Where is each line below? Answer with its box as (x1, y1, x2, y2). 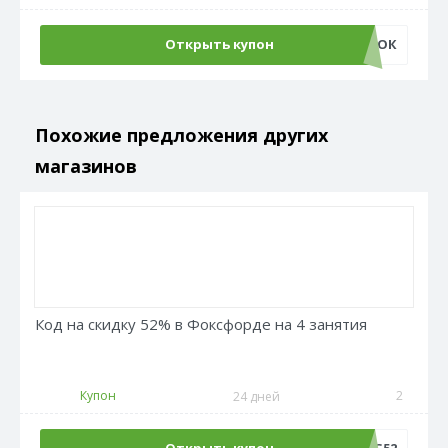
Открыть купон (164, 35, 274, 53)
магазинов (35, 154, 137, 178)
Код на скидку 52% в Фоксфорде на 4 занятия (35, 314, 367, 334)
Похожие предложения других (35, 123, 328, 147)
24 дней (232, 388, 280, 405)
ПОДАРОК (328, 35, 397, 53)
